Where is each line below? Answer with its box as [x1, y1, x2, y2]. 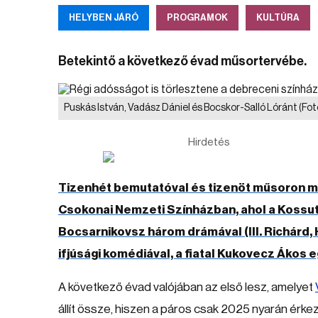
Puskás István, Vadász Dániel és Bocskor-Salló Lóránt [64, 103, 299, 113]
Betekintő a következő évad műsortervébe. [58, 55, 307, 67]
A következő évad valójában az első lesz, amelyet [58, 281, 315, 293]
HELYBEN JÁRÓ [69, 13, 138, 22]
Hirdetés [188, 137, 230, 148]
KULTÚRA [256, 13, 300, 22]
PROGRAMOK [167, 13, 228, 22]
